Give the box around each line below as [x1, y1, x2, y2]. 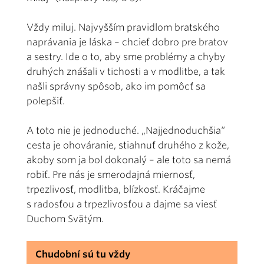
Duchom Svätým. [27, 213, 104, 225]
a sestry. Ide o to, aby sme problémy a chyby [27, 51, 225, 62]
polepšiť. [27, 95, 65, 107]
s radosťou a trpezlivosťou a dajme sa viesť [27, 198, 217, 210]
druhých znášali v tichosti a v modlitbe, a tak [27, 65, 225, 77]
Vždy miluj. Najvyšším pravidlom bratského [27, 21, 220, 33]
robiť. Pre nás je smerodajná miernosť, [27, 169, 195, 180]
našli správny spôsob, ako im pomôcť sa [27, 80, 206, 92]
